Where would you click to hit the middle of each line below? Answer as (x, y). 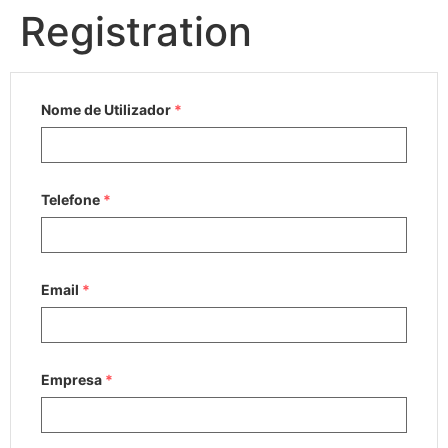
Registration (136, 31)
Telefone (72, 199)
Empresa (73, 379)
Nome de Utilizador (107, 109)
